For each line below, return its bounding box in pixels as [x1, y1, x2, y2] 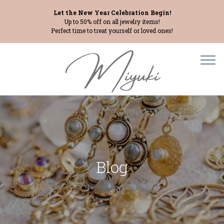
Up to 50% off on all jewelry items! [64, 17, 160, 25]
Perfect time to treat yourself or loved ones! [51, 26, 173, 34]
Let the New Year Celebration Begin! [53, 8, 171, 16]
